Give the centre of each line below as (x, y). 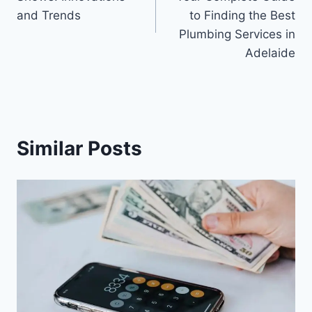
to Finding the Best (242, 15)
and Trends (49, 15)
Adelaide (270, 53)
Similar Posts (79, 148)
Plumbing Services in (237, 34)
